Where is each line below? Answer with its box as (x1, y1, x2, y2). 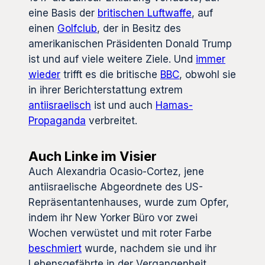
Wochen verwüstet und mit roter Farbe (28, 227, 212, 240)
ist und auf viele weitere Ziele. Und (28, 53, 196, 66)
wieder (28, 69, 60, 81)
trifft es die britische (60, 69, 160, 81)
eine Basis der (28, 7, 98, 20)
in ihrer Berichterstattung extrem (28, 84, 183, 96)
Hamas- (156, 99, 193, 112)
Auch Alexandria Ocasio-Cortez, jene (28, 166, 204, 178)
